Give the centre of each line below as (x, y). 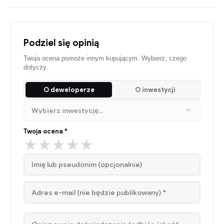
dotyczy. (36, 68)
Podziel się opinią (61, 43)
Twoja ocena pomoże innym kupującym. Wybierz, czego (105, 59)
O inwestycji (155, 90)
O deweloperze (69, 90)
